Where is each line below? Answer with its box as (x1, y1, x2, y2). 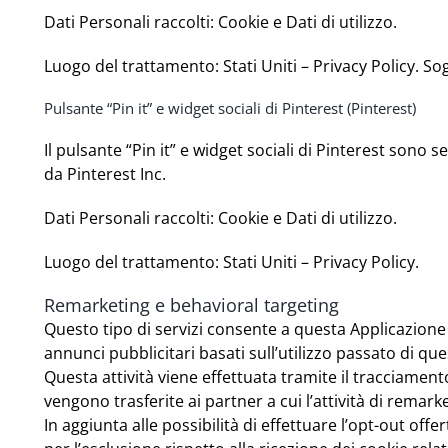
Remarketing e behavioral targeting (44, 292, 340, 317)
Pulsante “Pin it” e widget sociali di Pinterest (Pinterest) (44, 97, 417, 118)
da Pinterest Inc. (44, 162, 167, 185)
